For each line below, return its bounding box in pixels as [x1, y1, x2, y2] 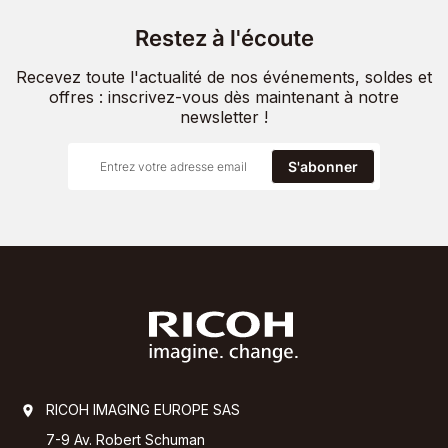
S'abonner [288, 157, 358, 175]
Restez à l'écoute [134, 24, 314, 51]
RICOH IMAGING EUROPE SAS [46, 401, 240, 419]
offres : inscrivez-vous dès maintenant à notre [49, 86, 399, 107]
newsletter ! [180, 106, 268, 127]
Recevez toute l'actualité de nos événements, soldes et [16, 66, 432, 87]
